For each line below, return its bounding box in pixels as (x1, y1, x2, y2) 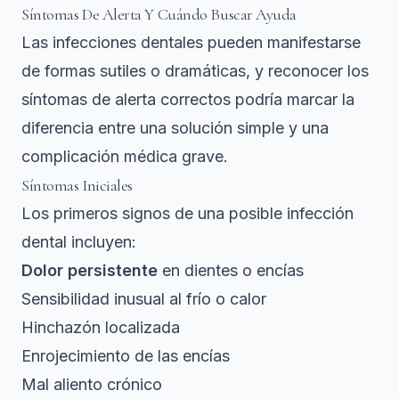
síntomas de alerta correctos (21, 89, 231, 109)
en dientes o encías (158, 260, 304, 280)
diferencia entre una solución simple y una (21, 118, 329, 137)
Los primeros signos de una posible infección (21, 203, 354, 223)
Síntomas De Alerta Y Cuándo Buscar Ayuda (21, 4, 297, 24)
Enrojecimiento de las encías (21, 346, 230, 365)
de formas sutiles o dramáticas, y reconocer (21, 61, 347, 80)
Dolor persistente (21, 260, 158, 280)
